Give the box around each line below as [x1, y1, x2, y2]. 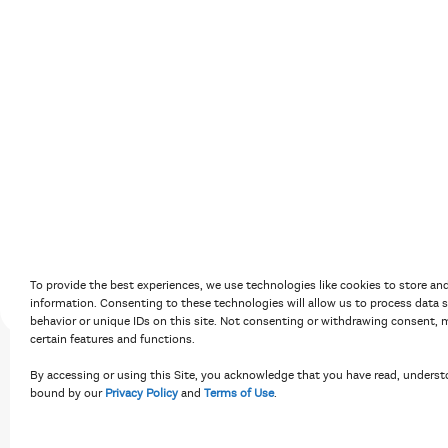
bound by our [30, 386, 105, 400]
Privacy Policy [105, 386, 178, 400]
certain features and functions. [30, 332, 195, 346]
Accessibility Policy [150, 251, 287, 269]
